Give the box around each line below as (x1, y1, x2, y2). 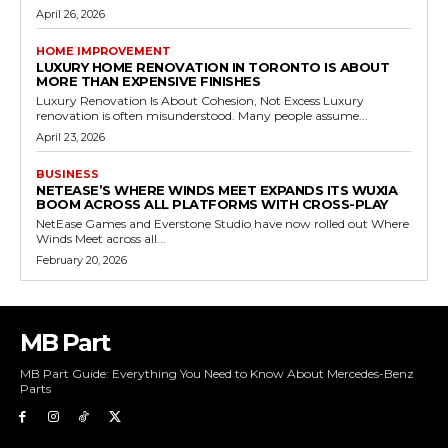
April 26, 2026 (36, 7, 105, 21)
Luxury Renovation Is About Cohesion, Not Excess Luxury (36, 93, 323, 108)
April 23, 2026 (36, 130, 105, 144)
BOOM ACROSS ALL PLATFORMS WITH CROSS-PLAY (36, 196, 388, 212)
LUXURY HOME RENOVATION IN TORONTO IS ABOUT (36, 59, 389, 75)
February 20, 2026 (36, 253, 127, 267)
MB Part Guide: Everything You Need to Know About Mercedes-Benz (20, 366, 414, 381)
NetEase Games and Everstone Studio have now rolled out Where (36, 216, 409, 231)
